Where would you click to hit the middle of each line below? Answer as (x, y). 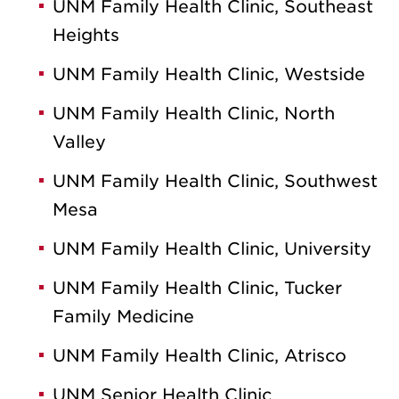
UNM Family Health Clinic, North (194, 113)
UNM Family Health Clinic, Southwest (215, 181)
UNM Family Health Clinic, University (212, 248)
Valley (79, 142)
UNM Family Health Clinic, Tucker (197, 288)
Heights (86, 35)
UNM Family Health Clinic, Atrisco (199, 355)
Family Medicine (123, 316)
